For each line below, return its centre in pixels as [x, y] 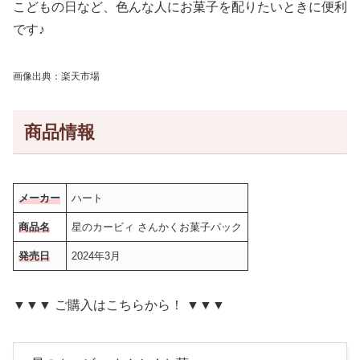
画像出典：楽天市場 [56, 77]
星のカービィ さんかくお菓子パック [157, 227]
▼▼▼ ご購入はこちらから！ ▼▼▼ [119, 305]
